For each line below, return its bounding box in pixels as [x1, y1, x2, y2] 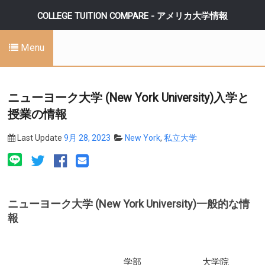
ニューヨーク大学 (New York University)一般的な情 [8, 198, 250, 210]
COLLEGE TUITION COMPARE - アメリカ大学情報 [37, 11, 228, 21]
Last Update [17, 133, 62, 143]
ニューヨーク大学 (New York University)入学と [8, 91, 249, 105]
